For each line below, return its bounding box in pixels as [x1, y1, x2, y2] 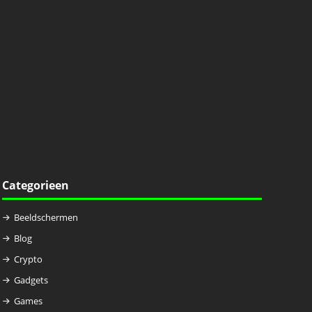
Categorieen [1, 178, 69, 193]
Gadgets [13, 274, 48, 286]
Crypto [13, 253, 42, 265]
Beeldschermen [13, 211, 78, 224]
